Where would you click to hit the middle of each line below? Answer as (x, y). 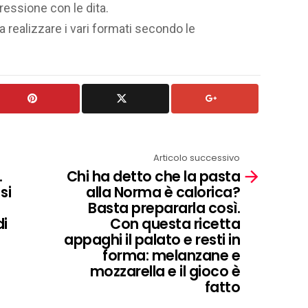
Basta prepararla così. (164, 208)
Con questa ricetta (175, 223)
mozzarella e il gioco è (165, 271)
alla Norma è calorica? (163, 192)
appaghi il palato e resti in (152, 239)
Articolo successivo (197, 158)
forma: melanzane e (171, 255)
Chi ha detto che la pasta (153, 176)
